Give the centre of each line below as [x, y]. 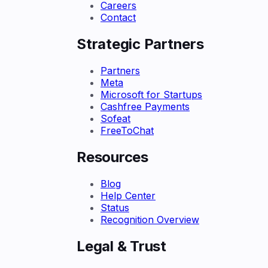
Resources [112, 157]
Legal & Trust [121, 246]
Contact [118, 18]
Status [115, 207]
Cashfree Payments [145, 107]
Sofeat [115, 119]
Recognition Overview [150, 219]
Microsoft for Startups [151, 95]
